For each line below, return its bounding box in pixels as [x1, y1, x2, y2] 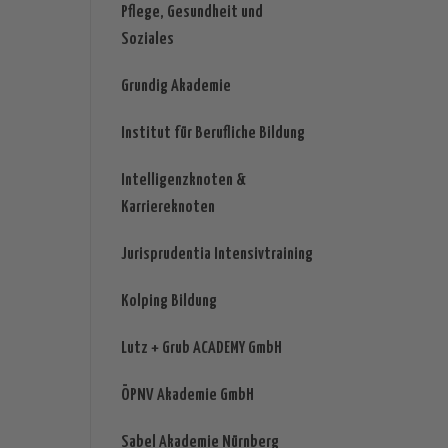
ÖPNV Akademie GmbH [120, 387, 254, 405]
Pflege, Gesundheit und [120, 4, 263, 22]
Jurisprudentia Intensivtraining [120, 246, 313, 264]
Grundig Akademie [120, 78, 231, 96]
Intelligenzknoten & [120, 172, 246, 190]
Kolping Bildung [120, 293, 217, 311]
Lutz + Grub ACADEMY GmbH [120, 340, 282, 358]
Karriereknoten [120, 199, 215, 217]
